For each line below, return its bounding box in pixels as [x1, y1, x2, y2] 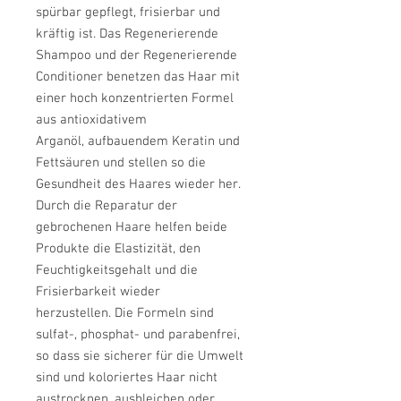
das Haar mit [164, 68, 240, 85]
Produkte [36, 240, 93, 257]
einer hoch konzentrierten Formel [36, 90, 234, 107]
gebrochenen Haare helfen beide [36, 218, 227, 235]
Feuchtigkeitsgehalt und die [36, 261, 198, 278]
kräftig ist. [36, 25, 99, 42]
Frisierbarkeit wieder [36, 283, 160, 300]
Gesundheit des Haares [36, 175, 175, 192]
